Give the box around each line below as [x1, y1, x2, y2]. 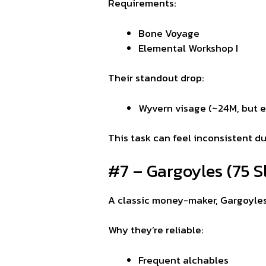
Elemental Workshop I [138, 40, 238, 56]
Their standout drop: [108, 70, 204, 86]
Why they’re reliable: [108, 222, 204, 238]
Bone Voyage [138, 25, 199, 41]
